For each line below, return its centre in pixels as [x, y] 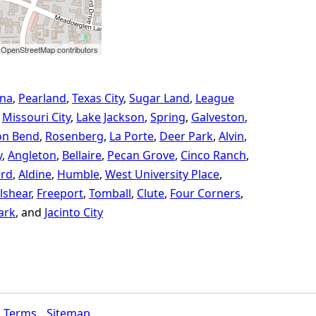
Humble [78, 174]
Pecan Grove [141, 155]
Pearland [42, 98]
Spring [168, 117]
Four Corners [205, 193]
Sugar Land [159, 98]
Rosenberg [74, 136]
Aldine [35, 174]
